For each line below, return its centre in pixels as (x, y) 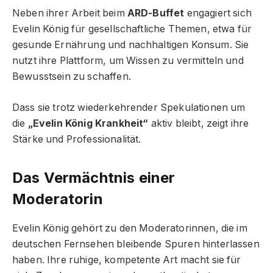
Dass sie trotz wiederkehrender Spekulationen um (129, 107)
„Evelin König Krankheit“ (88, 123)
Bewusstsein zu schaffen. (72, 77)
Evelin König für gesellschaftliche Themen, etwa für (132, 29)
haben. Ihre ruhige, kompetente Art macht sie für (127, 260)
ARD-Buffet (156, 13)
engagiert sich (218, 13)
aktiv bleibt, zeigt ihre (199, 123)
